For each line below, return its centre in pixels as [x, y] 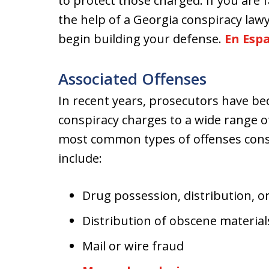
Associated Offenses [132, 79]
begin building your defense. [141, 39]
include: [80, 158]
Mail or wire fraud [133, 246]
